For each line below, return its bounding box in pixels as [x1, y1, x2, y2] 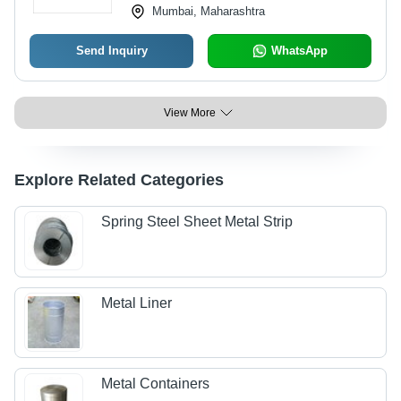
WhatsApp [270, 44, 328, 57]
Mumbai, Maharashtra [151, 4, 265, 18]
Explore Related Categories [14, 171, 224, 189]
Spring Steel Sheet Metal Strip [101, 214, 294, 230]
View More [164, 107, 216, 119]
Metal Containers [101, 376, 210, 392]
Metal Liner [101, 294, 173, 311]
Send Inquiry [75, 44, 148, 57]
